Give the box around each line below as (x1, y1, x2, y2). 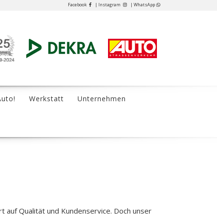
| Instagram (95, 1, 122, 8)
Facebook (68, 1, 88, 8)
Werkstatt (29, 94, 64, 103)
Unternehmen (77, 94, 126, 103)
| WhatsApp (130, 1, 155, 8)
